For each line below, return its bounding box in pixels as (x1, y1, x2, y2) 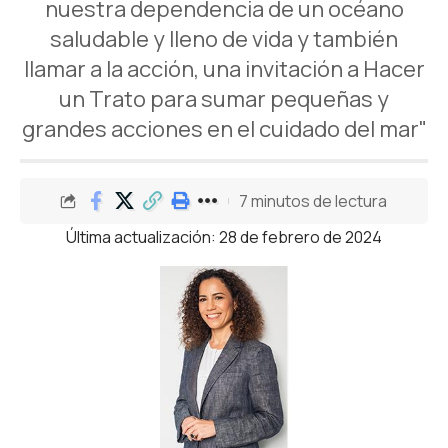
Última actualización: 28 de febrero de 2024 (66, 226, 382, 248)
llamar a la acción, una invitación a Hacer (23, 54, 425, 84)
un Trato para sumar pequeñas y (59, 84, 389, 114)
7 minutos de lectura (239, 189, 387, 212)
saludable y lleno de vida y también (50, 24, 398, 54)
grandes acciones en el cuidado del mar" (21, 114, 427, 144)
